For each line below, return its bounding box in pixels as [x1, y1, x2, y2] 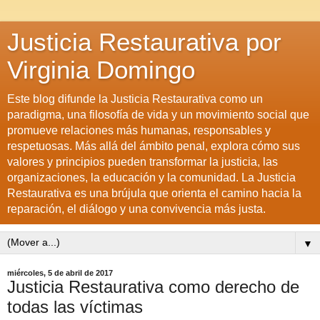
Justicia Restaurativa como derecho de [7, 277, 299, 296]
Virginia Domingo [7, 56, 195, 84]
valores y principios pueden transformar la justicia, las [7, 156, 278, 168]
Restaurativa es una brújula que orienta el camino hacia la [7, 187, 301, 199]
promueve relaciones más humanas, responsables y [7, 124, 271, 136]
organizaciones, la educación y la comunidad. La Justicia [7, 171, 296, 184]
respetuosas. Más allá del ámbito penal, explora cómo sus [7, 140, 300, 152]
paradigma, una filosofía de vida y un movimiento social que [7, 109, 309, 121]
